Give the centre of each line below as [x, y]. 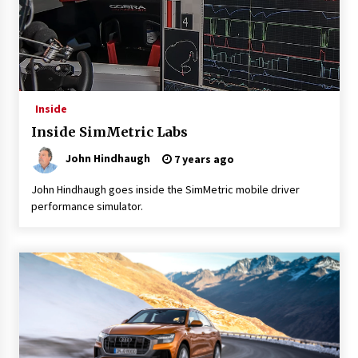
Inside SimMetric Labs [109, 131]
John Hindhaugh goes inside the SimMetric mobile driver [165, 189]
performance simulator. [87, 206]
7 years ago [203, 159]
